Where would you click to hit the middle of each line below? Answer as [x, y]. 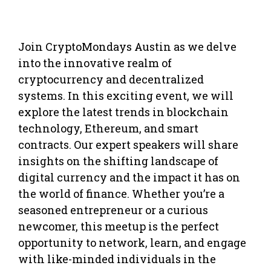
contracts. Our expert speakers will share [128, 144]
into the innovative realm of [95, 63]
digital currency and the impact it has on [129, 177]
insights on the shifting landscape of [118, 161]
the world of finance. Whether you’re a [121, 193]
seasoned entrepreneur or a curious [113, 210]
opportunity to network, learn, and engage [132, 242]
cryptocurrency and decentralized [111, 79]
